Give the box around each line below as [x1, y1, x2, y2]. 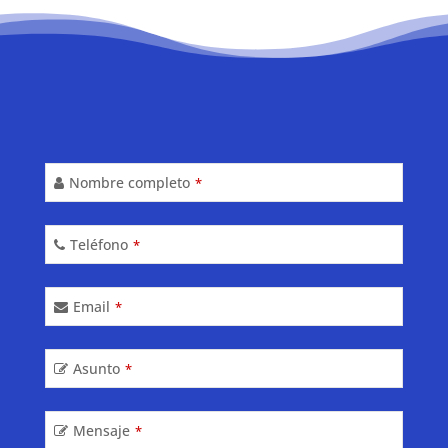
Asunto [72, 359, 120, 379]
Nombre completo [68, 173, 190, 193]
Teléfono [69, 235, 128, 255]
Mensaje [72, 421, 130, 441]
